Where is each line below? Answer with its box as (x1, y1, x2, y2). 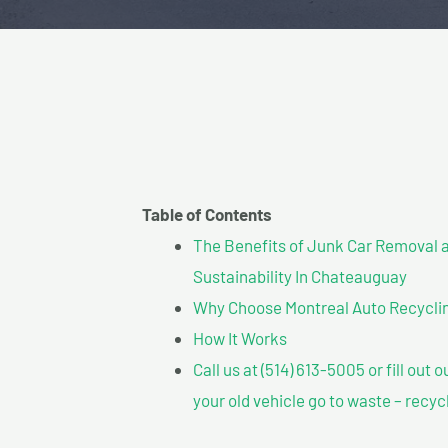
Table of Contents (142, 203, 272, 224)
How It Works (193, 327, 287, 348)
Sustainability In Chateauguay (193, 265, 407, 286)
